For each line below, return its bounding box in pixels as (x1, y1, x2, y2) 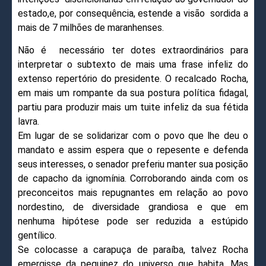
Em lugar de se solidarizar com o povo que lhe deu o (18, 130, 248, 142)
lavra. (18, 116, 39, 128)
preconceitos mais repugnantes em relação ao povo (18, 187, 248, 199)
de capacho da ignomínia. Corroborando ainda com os (18, 173, 248, 185)
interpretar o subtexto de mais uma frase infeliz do (18, 59, 248, 71)
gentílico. (18, 230, 61, 242)
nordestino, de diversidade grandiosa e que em (18, 201, 248, 213)
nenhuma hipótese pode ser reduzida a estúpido (18, 216, 248, 227)
